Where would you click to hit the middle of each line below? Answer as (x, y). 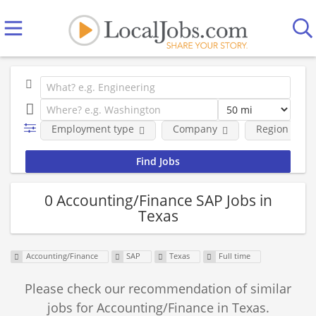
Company (195, 129)
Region (272, 129)
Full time (234, 256)
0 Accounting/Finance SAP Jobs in (158, 200)
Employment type (92, 129)
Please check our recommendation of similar (158, 289)
